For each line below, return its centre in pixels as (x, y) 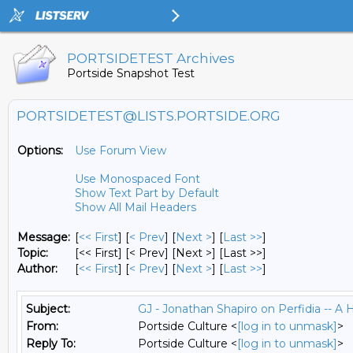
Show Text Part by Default (147, 193)
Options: (40, 150)
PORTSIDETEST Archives (151, 58)
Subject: (48, 309)
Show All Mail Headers (136, 207)
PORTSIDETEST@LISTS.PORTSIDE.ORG (149, 116)
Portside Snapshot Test (131, 73)
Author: (37, 269)
